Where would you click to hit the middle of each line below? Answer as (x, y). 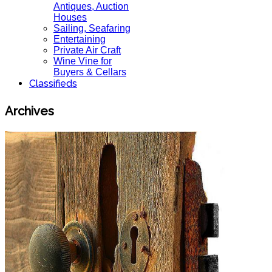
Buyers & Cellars (90, 72)
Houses (70, 17)
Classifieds (53, 83)
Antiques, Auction (91, 6)
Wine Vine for (83, 61)
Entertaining (80, 39)
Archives (29, 111)
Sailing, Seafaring (92, 28)
